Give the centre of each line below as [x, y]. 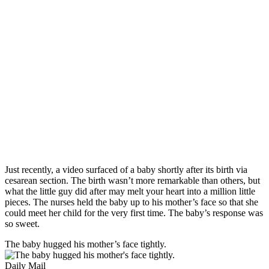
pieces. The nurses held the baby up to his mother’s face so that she [131, 202]
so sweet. [22, 223]
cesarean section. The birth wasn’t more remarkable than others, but [132, 180]
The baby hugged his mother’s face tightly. [86, 244]
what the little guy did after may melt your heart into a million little [130, 191]
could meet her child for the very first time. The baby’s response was [134, 213]
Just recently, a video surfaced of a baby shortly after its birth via [126, 169]
